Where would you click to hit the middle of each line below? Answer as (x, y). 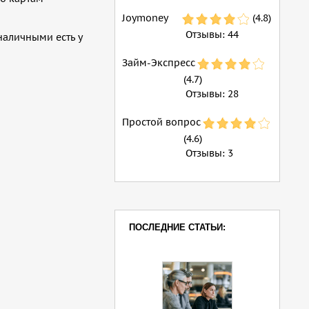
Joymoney (145, 18)
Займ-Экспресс (159, 63)
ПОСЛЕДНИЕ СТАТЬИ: (177, 227)
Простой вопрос (161, 122)
